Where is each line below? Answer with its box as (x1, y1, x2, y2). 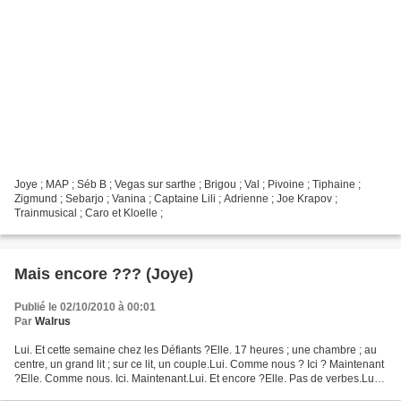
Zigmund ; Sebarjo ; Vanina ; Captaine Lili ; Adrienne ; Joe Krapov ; (14, 192, 337, 206)
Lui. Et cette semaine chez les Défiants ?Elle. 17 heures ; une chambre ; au (14, 344, 377, 357)
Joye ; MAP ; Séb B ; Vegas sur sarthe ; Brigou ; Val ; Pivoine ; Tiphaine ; (14, 178, 361, 192)
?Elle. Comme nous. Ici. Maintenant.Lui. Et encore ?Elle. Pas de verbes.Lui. (14, 372, 380, 386)
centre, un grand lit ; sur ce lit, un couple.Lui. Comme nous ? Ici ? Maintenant (14, 358, 384, 371)
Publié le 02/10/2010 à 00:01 (14, 301, 156, 314)
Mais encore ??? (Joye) (14, 265, 193, 284)
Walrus (35, 315, 71, 328)
